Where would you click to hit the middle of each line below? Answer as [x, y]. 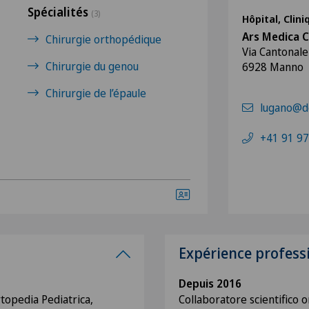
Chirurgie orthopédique [103, 39]
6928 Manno [273, 67]
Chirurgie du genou [92, 66]
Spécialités [59, 12]
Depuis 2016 [210, 283]
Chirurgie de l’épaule [96, 93]
